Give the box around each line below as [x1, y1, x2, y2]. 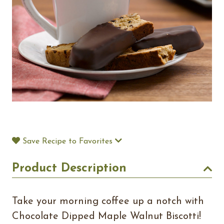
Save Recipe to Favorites [22, 137, 112, 145]
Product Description [12, 162, 126, 174]
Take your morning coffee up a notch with [12, 196, 204, 206]
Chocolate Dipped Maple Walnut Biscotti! [12, 211, 201, 221]
